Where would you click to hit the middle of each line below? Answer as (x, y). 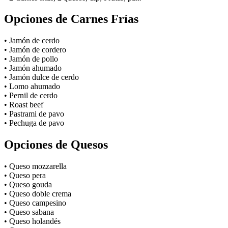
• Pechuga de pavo (34, 123)
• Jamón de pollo (31, 59)
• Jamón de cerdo (32, 41)
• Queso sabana (29, 212)
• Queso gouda (28, 185)
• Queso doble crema (38, 194)
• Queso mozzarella (35, 166)
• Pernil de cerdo (31, 96)
